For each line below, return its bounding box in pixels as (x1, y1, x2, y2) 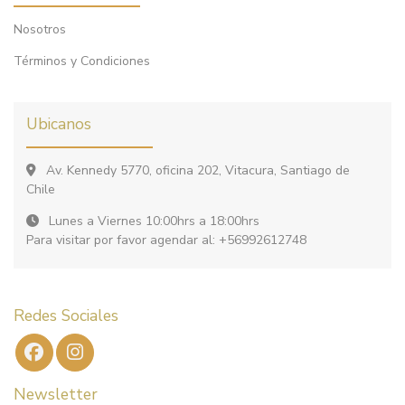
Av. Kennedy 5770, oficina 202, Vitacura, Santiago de (42, 161, 350, 179)
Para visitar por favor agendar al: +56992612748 (26, 231, 306, 249)
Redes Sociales (14, 304, 118, 326)
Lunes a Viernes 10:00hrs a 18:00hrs (45, 212, 259, 230)
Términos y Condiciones (14, 52, 150, 70)
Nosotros (14, 20, 66, 38)
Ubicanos (26, 112, 91, 135)
